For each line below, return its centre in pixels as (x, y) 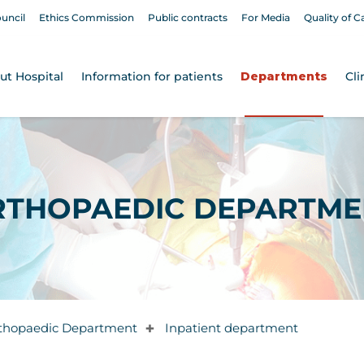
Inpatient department (231, 328)
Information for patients (152, 76)
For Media (266, 17)
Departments (284, 76)
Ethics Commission (87, 17)
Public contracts (188, 17)
